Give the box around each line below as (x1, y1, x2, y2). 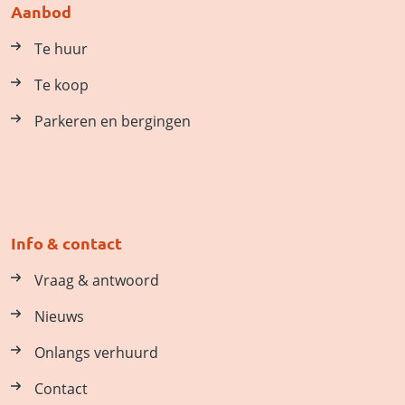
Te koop (34, 75, 89, 96)
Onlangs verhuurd (34, 343, 158, 363)
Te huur (34, 39, 88, 60)
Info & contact (11, 232, 122, 254)
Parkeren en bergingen (34, 111, 191, 132)
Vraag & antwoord (34, 270, 159, 291)
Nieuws (34, 306, 84, 327)
